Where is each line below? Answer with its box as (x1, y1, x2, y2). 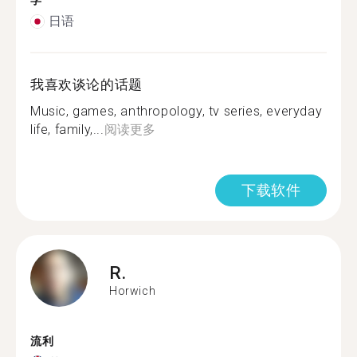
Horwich (109, 284, 156, 297)
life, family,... (30, 122, 104, 137)
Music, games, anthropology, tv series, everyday (30, 104, 323, 119)
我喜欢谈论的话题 (30, 76, 143, 92)
